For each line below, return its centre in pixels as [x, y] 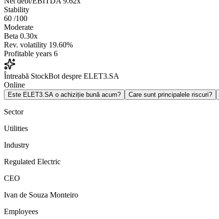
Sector [14, 112]
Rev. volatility [25, 45]
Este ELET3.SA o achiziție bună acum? [64, 95]
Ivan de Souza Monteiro [41, 195]
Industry [17, 145]
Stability [17, 10]
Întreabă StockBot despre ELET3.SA [62, 76]
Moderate [19, 27]
